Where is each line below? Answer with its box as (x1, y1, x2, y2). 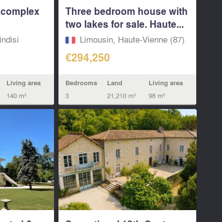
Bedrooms (65, 78, 98, 87)
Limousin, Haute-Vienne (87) (80, 33, 185, 46)
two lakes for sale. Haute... (65, 17, 184, 31)
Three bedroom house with (65, 4, 188, 18)
